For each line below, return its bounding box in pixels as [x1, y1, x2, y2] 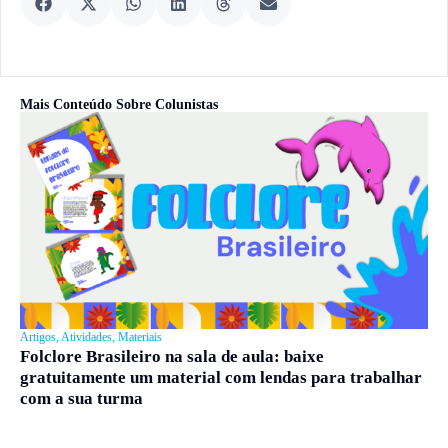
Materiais [118, 330, 162, 345]
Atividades [61, 330, 112, 345]
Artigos [20, 330, 56, 345]
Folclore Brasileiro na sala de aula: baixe [20, 347, 324, 367]
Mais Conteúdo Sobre [20, 97, 155, 113]
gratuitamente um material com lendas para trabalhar [20, 368, 422, 388]
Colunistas [155, 97, 218, 113]
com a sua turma [20, 389, 143, 409]
